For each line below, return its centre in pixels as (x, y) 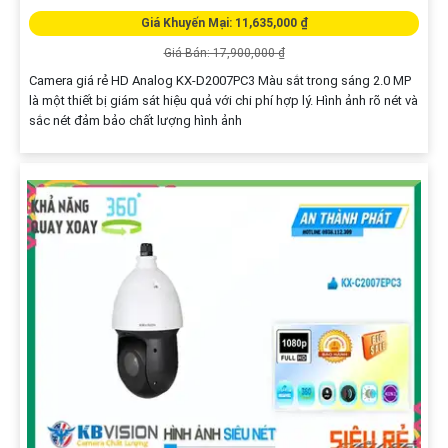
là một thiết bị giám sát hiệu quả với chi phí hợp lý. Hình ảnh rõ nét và (223, 100)
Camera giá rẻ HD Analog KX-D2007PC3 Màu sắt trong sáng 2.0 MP (219, 80)
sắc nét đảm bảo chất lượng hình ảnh (135, 120)
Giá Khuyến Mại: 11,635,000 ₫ (224, 22)
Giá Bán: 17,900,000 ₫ (224, 52)
